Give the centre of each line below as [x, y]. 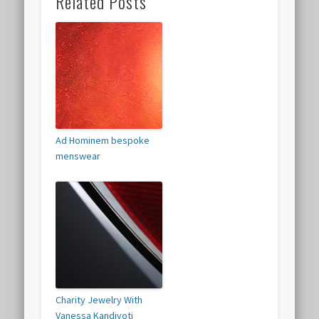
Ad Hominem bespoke [103, 141]
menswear [78, 156]
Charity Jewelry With [99, 300]
